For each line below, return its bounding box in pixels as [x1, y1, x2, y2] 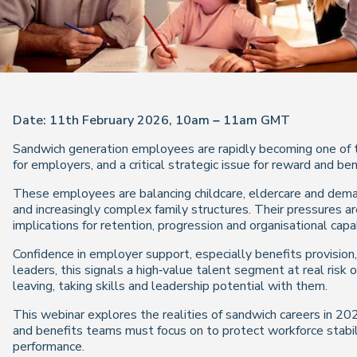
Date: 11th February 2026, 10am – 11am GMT [13, 112, 290, 129]
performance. [13, 338, 84, 355]
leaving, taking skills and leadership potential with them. [13, 277, 328, 295]
